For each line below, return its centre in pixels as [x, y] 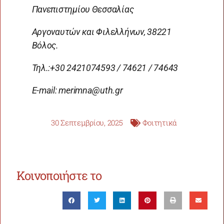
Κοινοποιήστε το [59, 176]
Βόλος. [45, 45]
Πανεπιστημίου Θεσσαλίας [83, 9]
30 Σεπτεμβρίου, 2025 [87, 123]
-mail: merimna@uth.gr [80, 90]
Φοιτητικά [160, 123]
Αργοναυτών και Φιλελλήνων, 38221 [101, 32]
